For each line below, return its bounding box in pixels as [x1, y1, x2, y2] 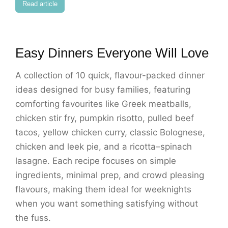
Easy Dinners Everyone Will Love [15, 45, 209, 61]
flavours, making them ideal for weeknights [15, 184, 191, 195]
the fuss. [15, 213, 51, 223]
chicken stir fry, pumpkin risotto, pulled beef [15, 113, 194, 124]
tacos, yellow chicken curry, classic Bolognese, [15, 127, 205, 138]
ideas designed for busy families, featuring [15, 84, 190, 95]
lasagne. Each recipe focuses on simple [15, 156, 176, 166]
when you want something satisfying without [15, 198, 198, 209]
